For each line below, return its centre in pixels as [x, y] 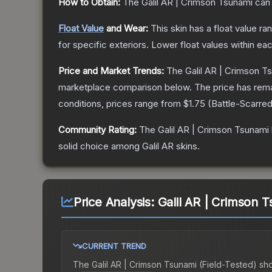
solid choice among [100, 146]
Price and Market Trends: [111, 71]
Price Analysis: [115, 202]
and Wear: [126, 29]
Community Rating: [97, 130]
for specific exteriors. [104, 45]
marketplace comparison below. [125, 87]
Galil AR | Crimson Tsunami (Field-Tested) [174, 265]
